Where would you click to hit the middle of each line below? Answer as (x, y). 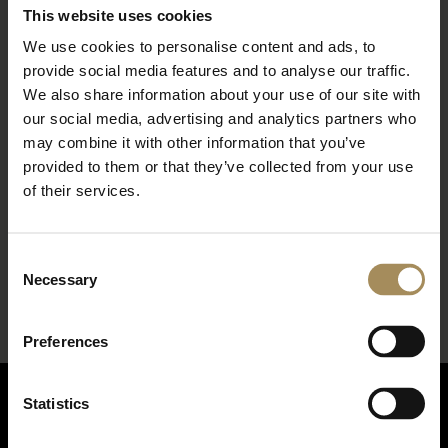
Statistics (56, 403)
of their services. (81, 190)
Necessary (60, 279)
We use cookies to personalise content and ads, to (199, 46)
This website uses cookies (118, 14)
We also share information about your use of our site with (222, 94)
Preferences (66, 341)
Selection (37, 283)
